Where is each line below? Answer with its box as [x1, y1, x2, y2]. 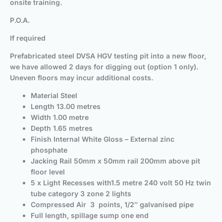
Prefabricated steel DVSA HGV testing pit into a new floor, [10, 52, 206, 60]
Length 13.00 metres [31, 102, 101, 111]
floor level [31, 167, 65, 176]
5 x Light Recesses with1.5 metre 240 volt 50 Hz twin [31, 178, 211, 187]
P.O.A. [10, 16, 30, 25]
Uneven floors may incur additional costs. [10, 73, 153, 82]
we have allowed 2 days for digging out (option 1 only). [10, 62, 200, 71]
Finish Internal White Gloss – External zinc [31, 135, 174, 144]
